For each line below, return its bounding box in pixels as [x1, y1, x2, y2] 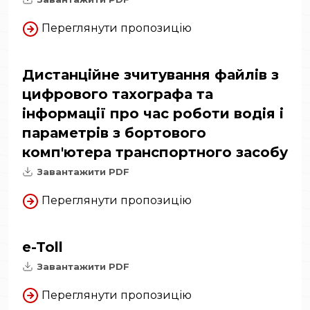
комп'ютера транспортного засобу [22, 143, 288, 161]
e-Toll [22, 238, 63, 255]
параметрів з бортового [22, 124, 206, 141]
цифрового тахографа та [22, 85, 213, 102]
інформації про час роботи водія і [22, 104, 284, 122]
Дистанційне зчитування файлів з [22, 66, 279, 83]
